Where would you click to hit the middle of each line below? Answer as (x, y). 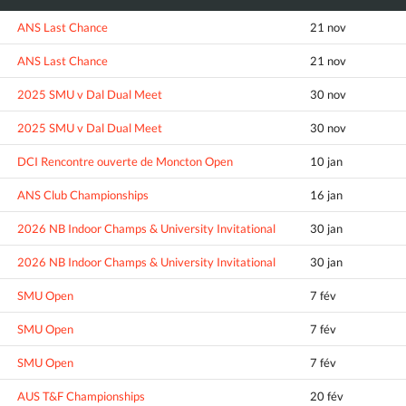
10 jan (326, 161)
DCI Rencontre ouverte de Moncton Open (125, 161)
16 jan (326, 194)
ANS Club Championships (83, 194)
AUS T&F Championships (81, 396)
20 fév (327, 396)
